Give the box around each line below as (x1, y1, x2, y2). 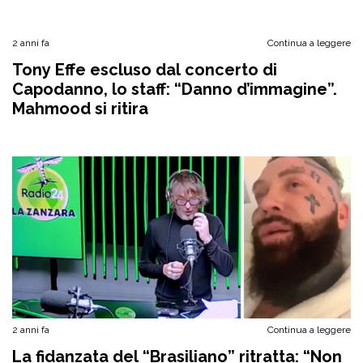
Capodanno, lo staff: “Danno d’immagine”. (12, 79, 337, 99)
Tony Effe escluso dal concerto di (12, 60, 277, 79)
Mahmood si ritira (12, 99, 148, 118)
